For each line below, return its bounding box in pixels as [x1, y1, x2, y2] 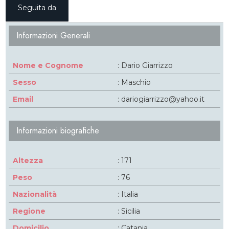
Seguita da [18, 3, 57, 12]
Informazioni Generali [16, 30, 90, 41]
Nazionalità [13, 190, 57, 199]
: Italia [115, 190, 138, 199]
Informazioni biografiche [16, 125, 100, 136]
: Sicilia [115, 207, 140, 216]
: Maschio [115, 78, 151, 87]
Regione [13, 207, 46, 216]
